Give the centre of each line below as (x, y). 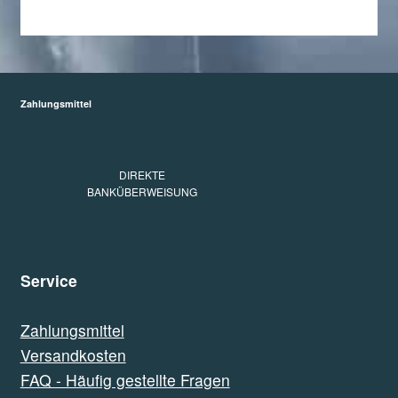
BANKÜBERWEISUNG (142, 192)
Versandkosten (73, 354)
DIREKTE (142, 175)
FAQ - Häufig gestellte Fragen (125, 379)
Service (48, 280)
